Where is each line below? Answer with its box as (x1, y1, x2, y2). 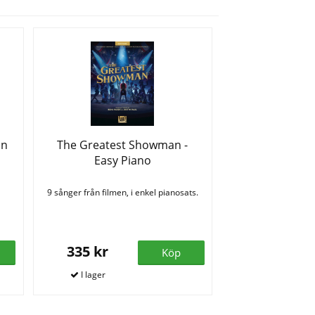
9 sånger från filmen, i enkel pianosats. (46, 186, 198, 199)
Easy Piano (94, 153, 151, 169)
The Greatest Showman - (57, 137, 188, 153)
